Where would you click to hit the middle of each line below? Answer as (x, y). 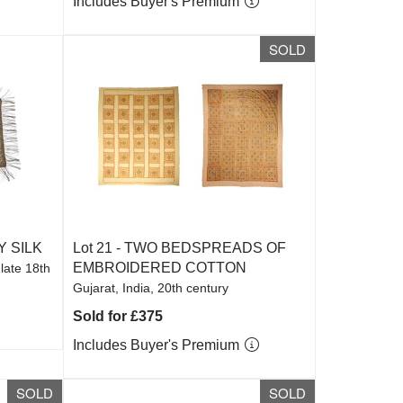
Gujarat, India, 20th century (151, 288)
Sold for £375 (118, 316)
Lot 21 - (99, 248)
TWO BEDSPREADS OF (206, 248)
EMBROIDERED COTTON (160, 268)
